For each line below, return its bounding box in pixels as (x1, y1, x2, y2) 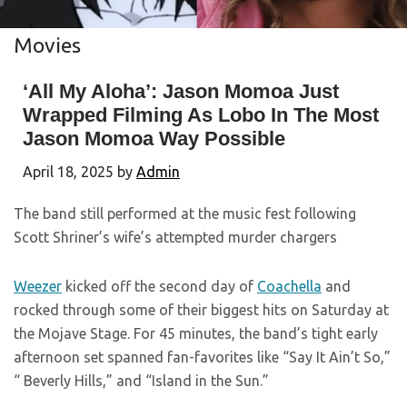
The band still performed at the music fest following (14, 205, 356, 223)
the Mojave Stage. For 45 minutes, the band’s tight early (14, 325, 378, 342)
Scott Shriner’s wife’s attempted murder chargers (14, 229, 337, 246)
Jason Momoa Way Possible (23, 127, 285, 151)
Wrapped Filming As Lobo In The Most (23, 104, 379, 127)
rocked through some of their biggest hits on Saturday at (14, 302, 389, 319)
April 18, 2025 (23, 164, 114, 181)
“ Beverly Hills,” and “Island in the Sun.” (14, 372, 269, 390)
